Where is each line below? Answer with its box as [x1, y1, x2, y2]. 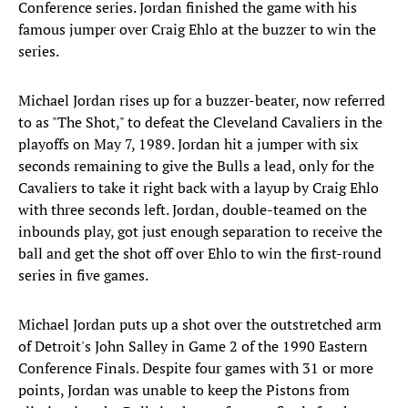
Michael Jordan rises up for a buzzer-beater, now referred [18, 90, 385, 111]
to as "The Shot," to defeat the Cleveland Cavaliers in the [18, 112, 382, 133]
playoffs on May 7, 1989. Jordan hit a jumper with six [18, 134, 358, 155]
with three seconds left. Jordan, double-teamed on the [18, 199, 367, 220]
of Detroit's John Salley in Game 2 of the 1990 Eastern [18, 336, 368, 357]
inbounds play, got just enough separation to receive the [18, 221, 382, 242]
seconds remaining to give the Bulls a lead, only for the [18, 156, 374, 177]
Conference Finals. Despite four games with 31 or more [18, 358, 373, 379]
